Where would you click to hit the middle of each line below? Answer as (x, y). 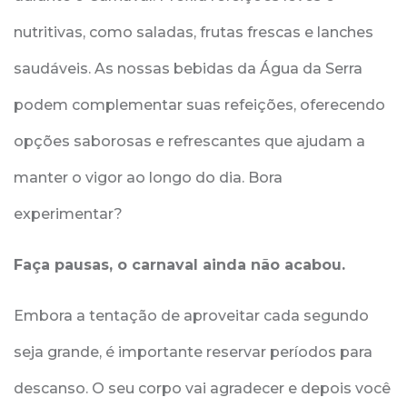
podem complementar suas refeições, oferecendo (199, 105)
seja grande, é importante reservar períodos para (193, 352)
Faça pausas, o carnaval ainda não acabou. (179, 265)
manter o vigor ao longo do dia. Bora (148, 178)
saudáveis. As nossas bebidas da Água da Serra (188, 69)
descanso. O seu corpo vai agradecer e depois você (202, 388)
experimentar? (68, 214)
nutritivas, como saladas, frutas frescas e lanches (194, 32)
